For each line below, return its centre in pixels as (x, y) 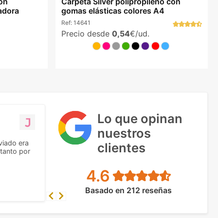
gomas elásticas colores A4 (113, 11)
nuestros (124, 133)
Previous (62, 196)
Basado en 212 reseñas (128, 190)
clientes (121, 147)
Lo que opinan (140, 118)
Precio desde (86, 33)
